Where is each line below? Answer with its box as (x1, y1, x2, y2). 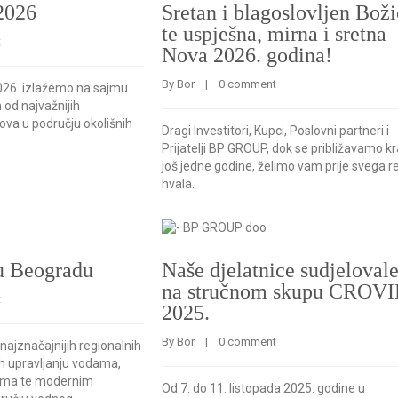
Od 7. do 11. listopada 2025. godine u (162, 381, 365, 395)
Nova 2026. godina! (162, 44, 332, 67)
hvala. (162, 177, 195, 191)
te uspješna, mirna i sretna (162, 22, 386, 45)
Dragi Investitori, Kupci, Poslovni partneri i (162, 123, 389, 138)
